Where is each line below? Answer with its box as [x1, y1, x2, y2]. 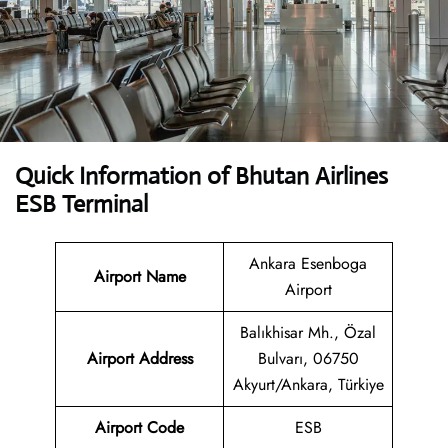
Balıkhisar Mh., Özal [240, 321, 376, 345]
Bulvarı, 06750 [257, 347, 359, 371]
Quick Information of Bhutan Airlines [15, 161, 388, 192]
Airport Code [95, 416, 184, 440]
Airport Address [86, 347, 193, 371]
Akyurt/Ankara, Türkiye [232, 373, 384, 397]
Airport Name [93, 265, 186, 289]
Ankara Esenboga [249, 252, 367, 276]
